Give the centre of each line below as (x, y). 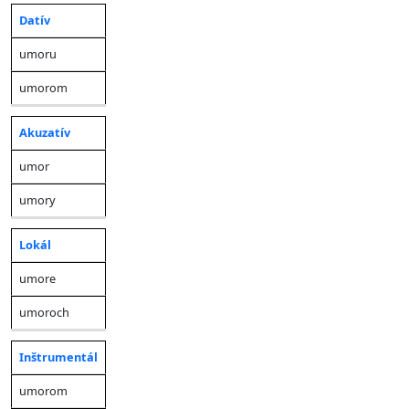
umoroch (44, 312)
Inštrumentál (58, 357)
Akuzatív (45, 132)
